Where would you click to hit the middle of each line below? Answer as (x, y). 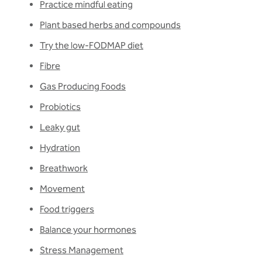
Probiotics (60, 107)
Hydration (60, 148)
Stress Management (82, 250)
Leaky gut (60, 127)
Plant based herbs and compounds (110, 25)
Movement (62, 189)
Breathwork (64, 168)
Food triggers (67, 209)
